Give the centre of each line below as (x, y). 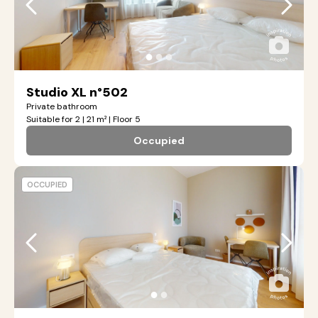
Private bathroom (62, 106)
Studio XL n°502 (77, 92)
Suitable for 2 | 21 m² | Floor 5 (83, 119)
